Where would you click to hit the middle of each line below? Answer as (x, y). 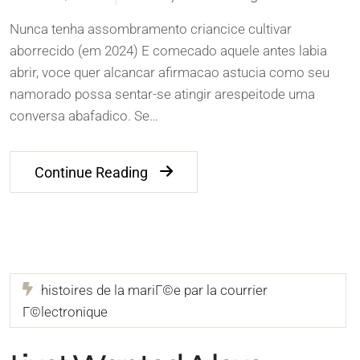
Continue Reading (91, 172)
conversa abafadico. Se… (84, 115)
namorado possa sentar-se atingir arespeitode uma (162, 94)
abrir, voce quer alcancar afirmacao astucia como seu (170, 72)
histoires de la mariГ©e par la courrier (154, 290)
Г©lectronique (65, 311)
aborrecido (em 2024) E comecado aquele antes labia (168, 50)
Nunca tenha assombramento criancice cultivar (151, 29)
